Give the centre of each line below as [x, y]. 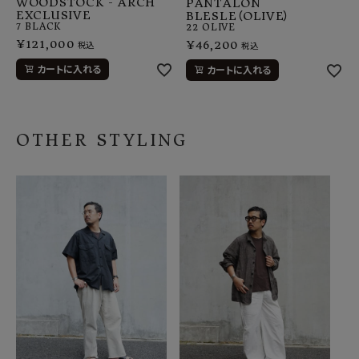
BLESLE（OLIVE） [238, 16]
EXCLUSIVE [54, 16]
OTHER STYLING [102, 140]
